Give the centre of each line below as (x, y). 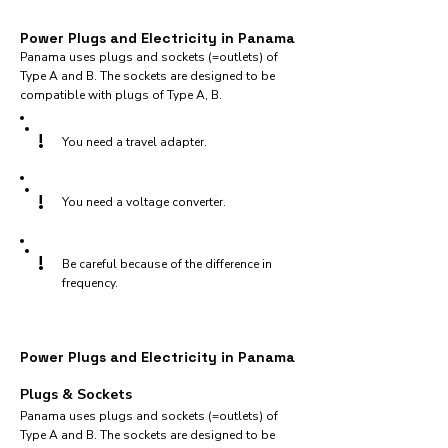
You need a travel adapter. (134, 142)
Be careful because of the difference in (167, 264)
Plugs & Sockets (76, 394)
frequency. (90, 283)
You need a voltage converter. (144, 202)
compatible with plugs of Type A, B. (121, 95)
